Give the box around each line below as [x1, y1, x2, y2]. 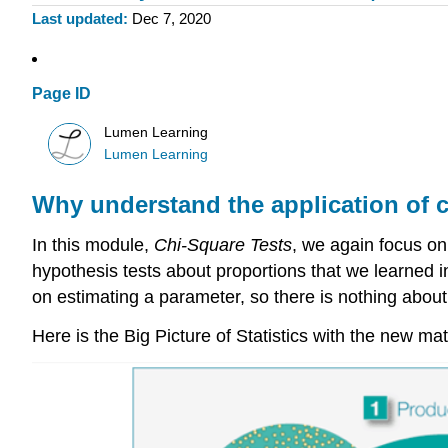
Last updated [32, 10, 123, 28]
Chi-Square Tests [154, 235, 292, 256]
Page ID [32, 85, 91, 103]
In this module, [32, 235, 154, 256]
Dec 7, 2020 [131, 10, 211, 28]
